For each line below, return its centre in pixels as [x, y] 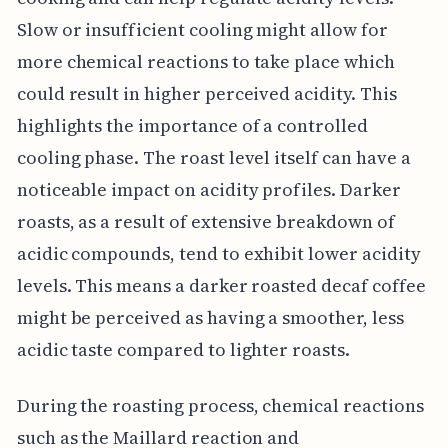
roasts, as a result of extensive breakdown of [205, 221]
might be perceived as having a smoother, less [210, 317]
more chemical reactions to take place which [205, 61]
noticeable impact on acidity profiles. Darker [208, 189]
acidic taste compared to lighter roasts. [183, 349]
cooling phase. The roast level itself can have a [213, 157]
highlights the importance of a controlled [192, 125]
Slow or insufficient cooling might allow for [202, 29]
